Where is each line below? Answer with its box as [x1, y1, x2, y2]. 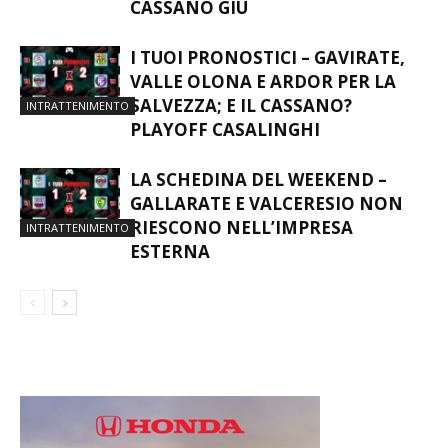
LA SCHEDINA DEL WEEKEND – [130, 167, 387, 191]
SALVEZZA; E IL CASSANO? [130, 93, 352, 117]
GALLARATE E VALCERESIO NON [130, 191, 403, 215]
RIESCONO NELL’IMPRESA [130, 215, 353, 239]
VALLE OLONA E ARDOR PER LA [130, 69, 396, 93]
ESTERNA [130, 239, 210, 263]
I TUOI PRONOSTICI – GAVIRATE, [130, 45, 405, 69]
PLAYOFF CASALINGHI [130, 117, 320, 141]
